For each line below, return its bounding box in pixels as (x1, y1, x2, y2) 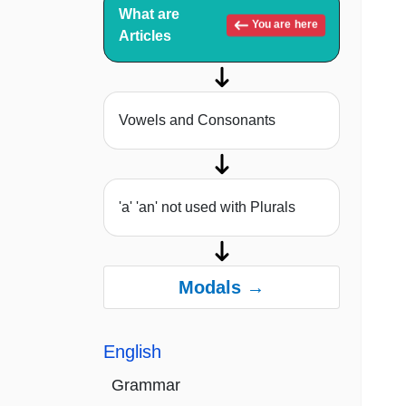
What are (119, 6, 179, 23)
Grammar (111, 376, 180, 395)
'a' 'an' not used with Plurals (119, 199, 295, 216)
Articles (119, 28, 171, 44)
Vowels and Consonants (119, 112, 275, 129)
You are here (249, 18, 318, 32)
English (103, 342, 161, 362)
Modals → (179, 277, 265, 298)
